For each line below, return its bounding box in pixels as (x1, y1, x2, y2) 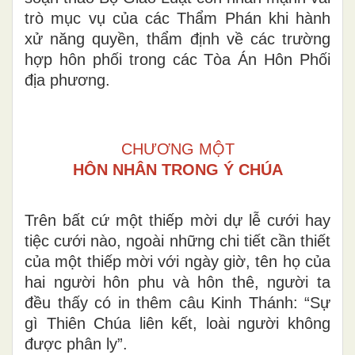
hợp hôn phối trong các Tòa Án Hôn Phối (25, 50, 330, 68)
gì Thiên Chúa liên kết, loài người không (25, 314, 330, 332)
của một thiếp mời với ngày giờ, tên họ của (25, 252, 330, 270)
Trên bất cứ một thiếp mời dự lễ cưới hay (25, 211, 330, 229)
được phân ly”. (25, 334, 128, 353)
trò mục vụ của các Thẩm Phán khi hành (25, 9, 330, 27)
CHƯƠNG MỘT (120, 139, 235, 158)
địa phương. (25, 71, 110, 89)
